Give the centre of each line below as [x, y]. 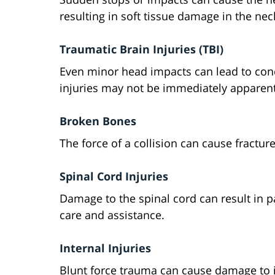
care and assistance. [112, 215]
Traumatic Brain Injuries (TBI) [141, 49]
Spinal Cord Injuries [114, 176]
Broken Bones [98, 121]
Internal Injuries [105, 248]
